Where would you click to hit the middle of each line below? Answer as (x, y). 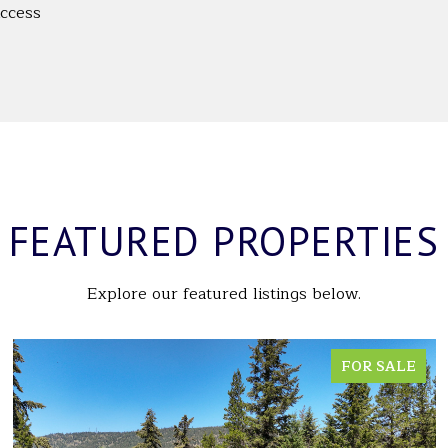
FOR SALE (378, 366)
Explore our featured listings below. (224, 294)
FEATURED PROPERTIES (224, 241)
